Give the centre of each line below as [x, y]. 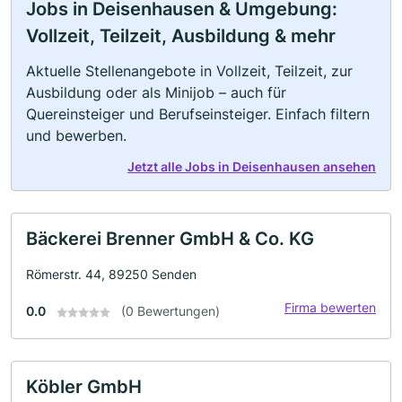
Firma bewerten [330, 307]
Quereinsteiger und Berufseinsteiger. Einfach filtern [198, 114]
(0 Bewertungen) [170, 311]
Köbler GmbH [84, 387]
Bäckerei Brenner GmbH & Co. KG [170, 239]
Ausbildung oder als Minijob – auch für [156, 92]
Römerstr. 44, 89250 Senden [111, 274]
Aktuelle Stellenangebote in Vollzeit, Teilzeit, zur [189, 71]
